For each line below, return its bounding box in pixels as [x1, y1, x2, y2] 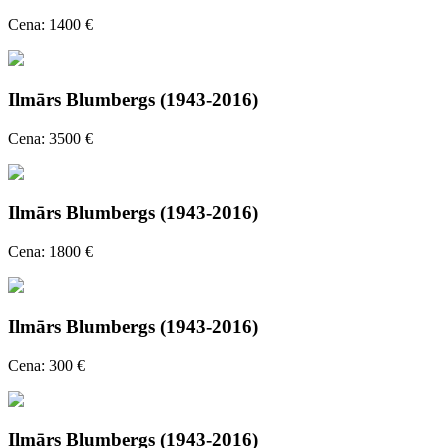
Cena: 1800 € [8, 243, 93, 261]
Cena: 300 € [8, 356, 85, 374]
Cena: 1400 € [8, 16, 93, 34]
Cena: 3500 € [8, 129, 93, 147]
